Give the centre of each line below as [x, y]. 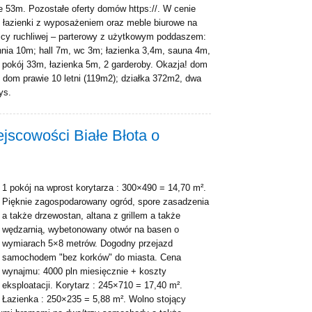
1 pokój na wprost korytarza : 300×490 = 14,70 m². [104, 188]
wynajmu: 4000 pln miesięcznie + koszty [84, 271]
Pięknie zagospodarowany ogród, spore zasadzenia [106, 202]
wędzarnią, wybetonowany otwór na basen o [91, 229]
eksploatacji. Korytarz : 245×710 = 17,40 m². [92, 285]
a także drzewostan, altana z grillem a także [91, 216]
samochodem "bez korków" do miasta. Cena [92, 257]
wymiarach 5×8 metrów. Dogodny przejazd [87, 243]
